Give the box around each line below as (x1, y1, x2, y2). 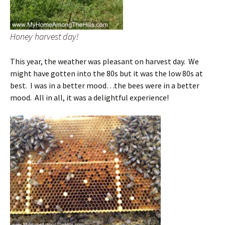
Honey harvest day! (10, 31, 79, 42)
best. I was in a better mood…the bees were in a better (10, 80, 199, 90)
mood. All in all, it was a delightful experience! (10, 92, 169, 102)
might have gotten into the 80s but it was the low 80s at (10, 68, 203, 78)
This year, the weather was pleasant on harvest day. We (10, 56, 199, 66)
